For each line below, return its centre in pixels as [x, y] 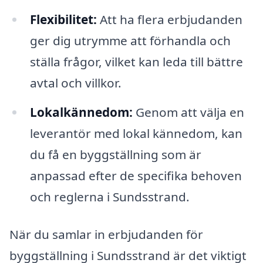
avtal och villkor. [75, 83]
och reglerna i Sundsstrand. [109, 197]
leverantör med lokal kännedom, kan [136, 134]
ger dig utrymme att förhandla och [130, 41]
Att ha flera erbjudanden [169, 20]
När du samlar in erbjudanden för [106, 234]
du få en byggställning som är [115, 155]
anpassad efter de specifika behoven [136, 176]
